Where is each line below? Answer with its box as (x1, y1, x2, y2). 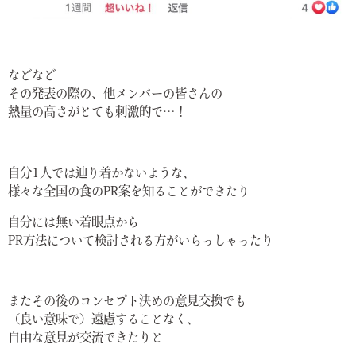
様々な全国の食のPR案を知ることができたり (8, 186, 250, 199)
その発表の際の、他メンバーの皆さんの (8, 88, 222, 102)
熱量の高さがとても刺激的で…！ (8, 106, 187, 120)
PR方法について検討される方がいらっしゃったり (8, 234, 273, 248)
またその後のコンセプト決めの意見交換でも (8, 296, 246, 309)
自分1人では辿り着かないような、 (8, 168, 195, 181)
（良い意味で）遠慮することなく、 (8, 314, 199, 327)
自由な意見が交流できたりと (8, 332, 163, 346)
